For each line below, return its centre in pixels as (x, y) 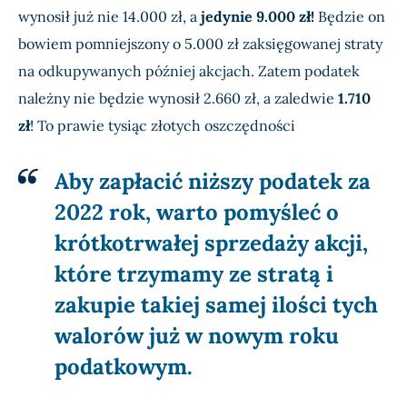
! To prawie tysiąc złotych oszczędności (163, 126)
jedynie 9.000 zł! (258, 17)
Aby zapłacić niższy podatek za (213, 182)
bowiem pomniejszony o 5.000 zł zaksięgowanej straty (200, 44)
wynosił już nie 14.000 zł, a (109, 17)
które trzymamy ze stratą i (194, 274)
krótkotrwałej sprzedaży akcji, (211, 243)
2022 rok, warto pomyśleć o (197, 213)
